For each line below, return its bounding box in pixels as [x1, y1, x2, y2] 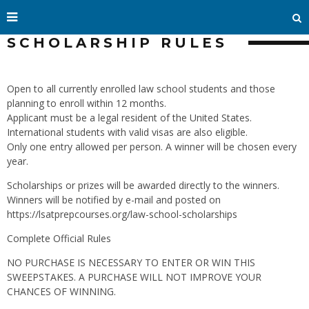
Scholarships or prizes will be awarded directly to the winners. [7, 179, 279, 192]
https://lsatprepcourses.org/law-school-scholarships [7, 208, 237, 221]
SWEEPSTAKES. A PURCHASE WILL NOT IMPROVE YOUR [7, 270, 261, 283]
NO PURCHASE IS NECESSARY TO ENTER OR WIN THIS [7, 256, 255, 269]
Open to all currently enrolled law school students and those [7, 82, 275, 95]
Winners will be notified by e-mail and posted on [7, 193, 221, 206]
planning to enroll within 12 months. [7, 97, 166, 110]
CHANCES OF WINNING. [7, 285, 116, 298]
